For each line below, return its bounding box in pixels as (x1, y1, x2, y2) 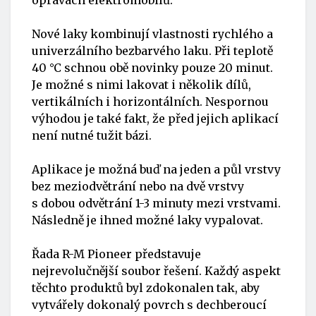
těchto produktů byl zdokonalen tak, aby (32, 280, 260, 295)
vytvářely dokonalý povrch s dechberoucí (32, 297, 267, 312)
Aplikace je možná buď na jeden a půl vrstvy (32, 162, 281, 176)
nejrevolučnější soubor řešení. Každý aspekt (32, 263, 281, 278)
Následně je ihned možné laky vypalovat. (32, 212, 263, 227)
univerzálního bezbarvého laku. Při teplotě (32, 43, 273, 58)
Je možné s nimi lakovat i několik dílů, (32, 77, 251, 92)
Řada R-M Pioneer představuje (32, 246, 201, 261)
